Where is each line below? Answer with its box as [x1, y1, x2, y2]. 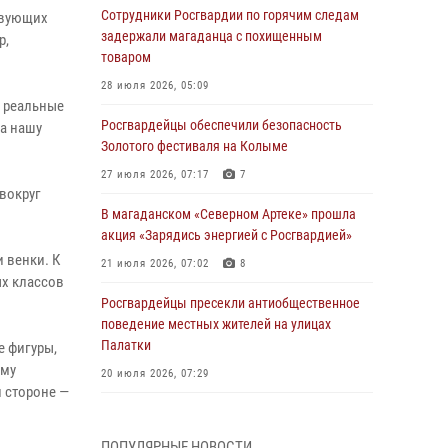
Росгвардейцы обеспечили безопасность [101, 117, 342, 133]
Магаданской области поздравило [101, 426, 303, 442]
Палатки [101, 337, 151, 353]
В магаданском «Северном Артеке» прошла [101, 206, 356, 222]
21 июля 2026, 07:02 [101, 257, 209, 270]
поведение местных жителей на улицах [101, 316, 331, 332]
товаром [101, 49, 151, 65]
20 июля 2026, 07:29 [101, 367, 209, 380]
